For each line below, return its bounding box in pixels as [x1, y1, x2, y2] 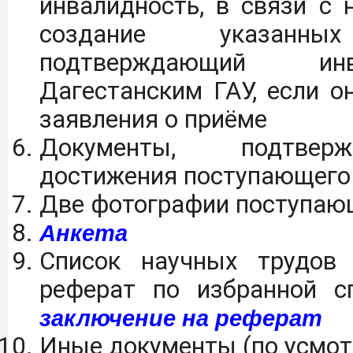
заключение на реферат [39, 306, 322, 332]
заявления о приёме [39, 105, 267, 135]
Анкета [39, 221, 128, 247]
